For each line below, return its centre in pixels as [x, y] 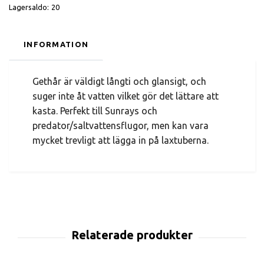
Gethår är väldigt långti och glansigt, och [119, 81]
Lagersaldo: [29, 7]
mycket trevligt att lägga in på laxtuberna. [121, 140]
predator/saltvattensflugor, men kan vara [121, 125]
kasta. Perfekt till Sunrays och [95, 110]
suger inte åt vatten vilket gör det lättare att [126, 96]
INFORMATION [56, 44]
